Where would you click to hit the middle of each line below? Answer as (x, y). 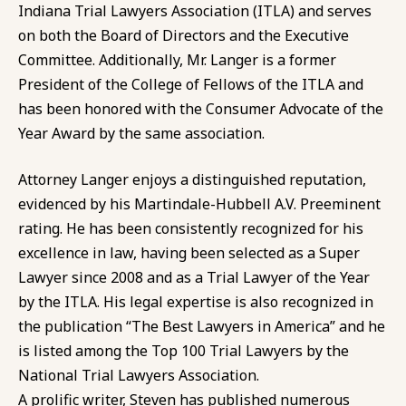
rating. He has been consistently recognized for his (191, 228)
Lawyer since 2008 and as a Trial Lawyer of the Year (194, 277)
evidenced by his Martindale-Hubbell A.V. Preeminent (199, 203)
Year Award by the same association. (141, 133)
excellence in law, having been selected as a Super (189, 252)
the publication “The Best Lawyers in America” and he (202, 326)
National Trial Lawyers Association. (139, 375)
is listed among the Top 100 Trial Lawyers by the (184, 350)
